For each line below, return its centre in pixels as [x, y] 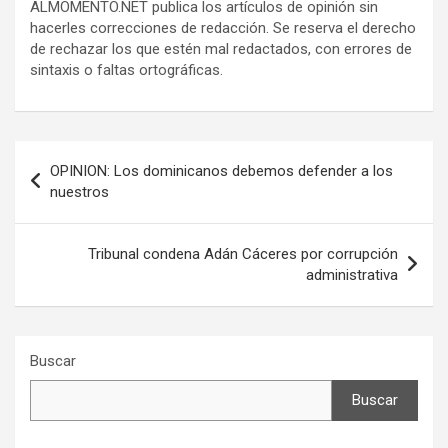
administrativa [352, 275]
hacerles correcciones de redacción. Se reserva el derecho [223, 28]
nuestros [79, 192]
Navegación [80, 155]
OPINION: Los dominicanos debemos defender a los [221, 171]
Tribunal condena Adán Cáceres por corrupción [243, 254]
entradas [65, 219]
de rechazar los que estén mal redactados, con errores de [221, 49]
